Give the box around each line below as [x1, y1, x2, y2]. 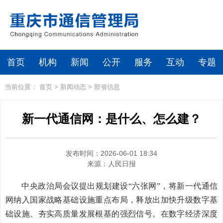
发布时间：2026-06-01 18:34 [66, 149, 157, 157]
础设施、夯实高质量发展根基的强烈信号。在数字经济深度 [5, 210, 218, 218]
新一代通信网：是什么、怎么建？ [22, 112, 201, 125]
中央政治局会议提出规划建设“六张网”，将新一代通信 [21, 182, 218, 190]
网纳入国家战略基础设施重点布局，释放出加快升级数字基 [5, 196, 218, 204]
